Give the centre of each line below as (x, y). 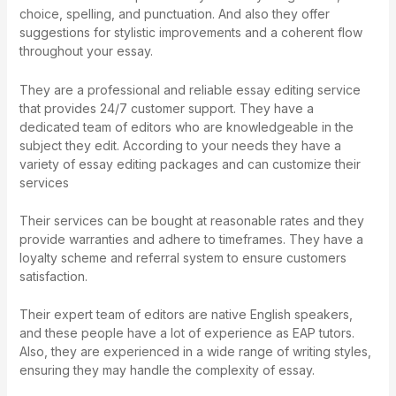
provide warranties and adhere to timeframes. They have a (191, 239)
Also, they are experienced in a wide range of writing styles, (195, 352)
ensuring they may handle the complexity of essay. (167, 370)
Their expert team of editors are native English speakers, (186, 315)
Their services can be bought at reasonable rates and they (191, 220)
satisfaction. (53, 276)
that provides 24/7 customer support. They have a (166, 108)
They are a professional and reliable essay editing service (190, 89)
